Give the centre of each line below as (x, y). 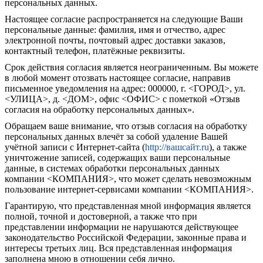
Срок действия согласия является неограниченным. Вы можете (131, 67)
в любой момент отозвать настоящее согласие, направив (118, 78)
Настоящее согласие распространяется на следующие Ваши (124, 19)
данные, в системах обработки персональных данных (112, 168)
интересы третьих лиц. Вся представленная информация (118, 248)
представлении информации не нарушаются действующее (122, 227)
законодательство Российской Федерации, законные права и (126, 237)
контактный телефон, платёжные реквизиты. (96, 51)
